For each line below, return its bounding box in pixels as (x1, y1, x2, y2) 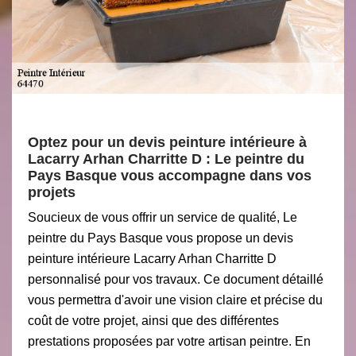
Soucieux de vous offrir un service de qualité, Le (28, 211, 297, 224)
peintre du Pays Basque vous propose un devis (28, 231, 293, 245)
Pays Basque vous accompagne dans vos (28, 168, 311, 184)
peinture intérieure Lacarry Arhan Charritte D (28, 252, 277, 265)
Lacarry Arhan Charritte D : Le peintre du (28, 151, 304, 167)
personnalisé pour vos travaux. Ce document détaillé (28, 273, 323, 286)
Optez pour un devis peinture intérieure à (28, 134, 307, 150)
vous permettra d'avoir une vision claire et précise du (28, 293, 323, 307)
